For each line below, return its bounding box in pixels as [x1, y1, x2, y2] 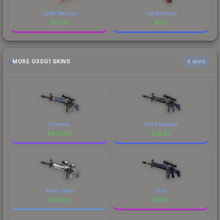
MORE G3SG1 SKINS [12, 58, 70, 65]
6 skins [187, 58, 205, 64]
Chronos [49, 121, 69, 127]
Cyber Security [41, 10, 77, 16]
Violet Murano [144, 121, 177, 127]
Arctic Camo [45, 187, 74, 193]
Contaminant [145, 10, 177, 16]
